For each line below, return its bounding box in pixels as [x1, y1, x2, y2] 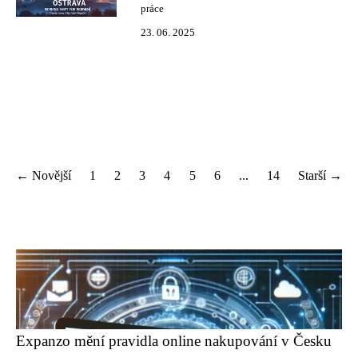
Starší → [297, 169, 342, 182]
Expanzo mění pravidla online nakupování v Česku [16, 332, 332, 349]
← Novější [16, 169, 71, 182]
